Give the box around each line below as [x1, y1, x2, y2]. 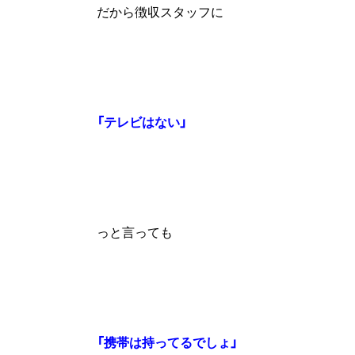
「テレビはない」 [97, 114, 187, 130]
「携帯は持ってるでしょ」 [97, 334, 238, 350]
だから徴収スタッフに [97, 4, 223, 20]
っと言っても [97, 224, 173, 240]
